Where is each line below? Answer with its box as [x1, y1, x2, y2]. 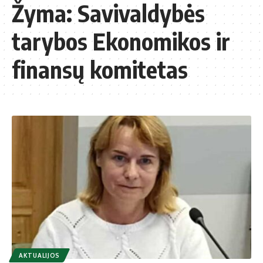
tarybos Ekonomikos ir [12, 26, 230, 56]
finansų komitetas [12, 54, 188, 84]
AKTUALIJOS [19, 252, 60, 259]
